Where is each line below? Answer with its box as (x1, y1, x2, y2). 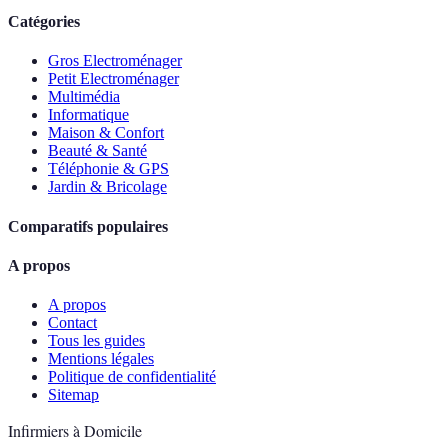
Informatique (48, 106, 129, 124)
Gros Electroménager (48, 52, 182, 70)
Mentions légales (48, 350, 154, 368)
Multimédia (48, 88, 120, 106)
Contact (48, 314, 97, 332)
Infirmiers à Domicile (8, 420, 142, 442)
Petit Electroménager (48, 70, 179, 88)
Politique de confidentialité (48, 368, 216, 386)
